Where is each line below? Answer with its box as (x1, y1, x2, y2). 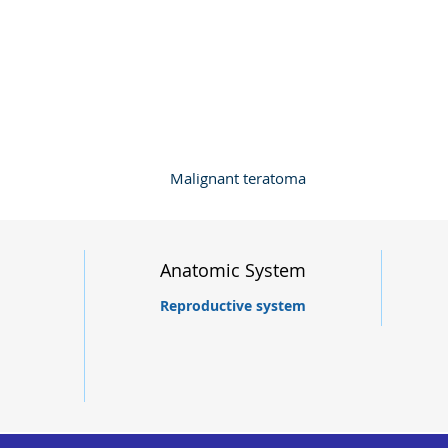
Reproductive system (160, 296, 306, 315)
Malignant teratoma (170, 168, 306, 188)
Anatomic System (160, 258, 306, 282)
